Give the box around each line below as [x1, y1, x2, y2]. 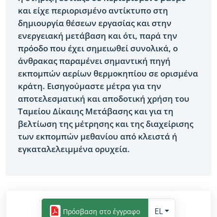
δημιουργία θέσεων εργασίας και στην [18, 17, 172, 29]
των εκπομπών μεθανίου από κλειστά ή [18, 131, 178, 142]
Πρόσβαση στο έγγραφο [62, 206, 140, 216]
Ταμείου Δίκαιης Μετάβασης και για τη [18, 106, 174, 117]
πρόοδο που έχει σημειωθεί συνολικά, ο [18, 43, 178, 54]
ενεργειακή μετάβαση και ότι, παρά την [18, 30, 178, 42]
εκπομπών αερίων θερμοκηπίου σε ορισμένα [18, 68, 199, 79]
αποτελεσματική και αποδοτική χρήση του [18, 93, 190, 105]
